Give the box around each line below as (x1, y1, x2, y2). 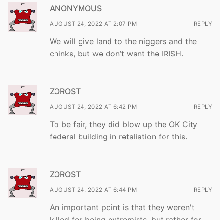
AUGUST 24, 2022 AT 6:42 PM (50, 103, 137, 110)
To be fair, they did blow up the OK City (50, 119, 197, 130)
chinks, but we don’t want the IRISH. (50, 49, 183, 59)
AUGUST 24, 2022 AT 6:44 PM (50, 186, 137, 193)
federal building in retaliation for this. (50, 132, 187, 142)
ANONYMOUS (50, 3, 102, 14)
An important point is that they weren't (50, 202, 194, 212)
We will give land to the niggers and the (50, 36, 197, 47)
